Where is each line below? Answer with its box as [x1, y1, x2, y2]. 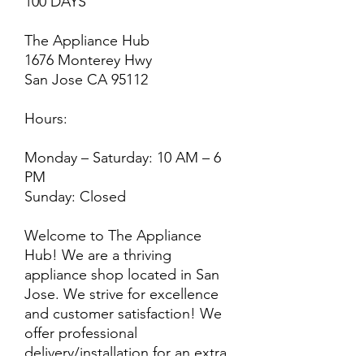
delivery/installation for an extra [24, 344, 227, 362]
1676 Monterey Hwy [24, 51, 152, 69]
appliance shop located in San [24, 266, 219, 284]
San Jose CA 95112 [24, 71, 148, 89]
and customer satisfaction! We [24, 305, 222, 323]
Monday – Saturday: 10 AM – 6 [24, 149, 221, 167]
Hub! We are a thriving [24, 246, 171, 264]
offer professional [24, 324, 137, 342]
